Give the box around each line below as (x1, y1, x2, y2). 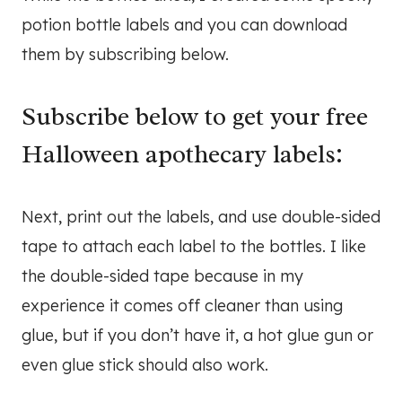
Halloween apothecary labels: (22, 138, 343, 170)
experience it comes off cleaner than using (22, 295, 343, 317)
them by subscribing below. (22, 44, 229, 66)
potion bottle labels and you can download (22, 14, 347, 36)
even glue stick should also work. (22, 354, 268, 376)
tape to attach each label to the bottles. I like (22, 236, 366, 258)
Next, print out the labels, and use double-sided (22, 206, 380, 228)
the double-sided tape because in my (22, 266, 303, 287)
